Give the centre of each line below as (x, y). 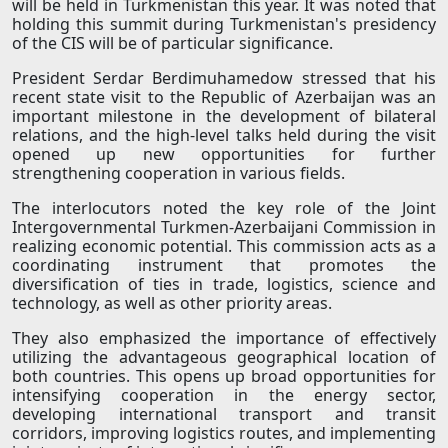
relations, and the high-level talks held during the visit (224, 135)
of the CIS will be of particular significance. (172, 43)
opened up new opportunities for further (224, 154)
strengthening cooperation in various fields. (178, 173)
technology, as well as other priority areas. (172, 303)
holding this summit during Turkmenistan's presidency (224, 24)
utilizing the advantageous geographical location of (224, 357)
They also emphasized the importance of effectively (224, 338)
